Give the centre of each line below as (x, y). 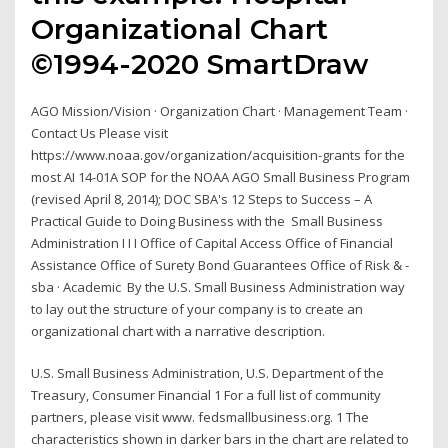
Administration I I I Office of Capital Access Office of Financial (212, 242)
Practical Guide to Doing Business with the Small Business (207, 220)
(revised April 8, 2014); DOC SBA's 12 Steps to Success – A (202, 198)
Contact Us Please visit (100, 132)
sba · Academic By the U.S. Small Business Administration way (218, 286)
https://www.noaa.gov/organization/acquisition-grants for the (218, 154)
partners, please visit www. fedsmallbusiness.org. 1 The (200, 417)
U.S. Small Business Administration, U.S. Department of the (208, 373)
